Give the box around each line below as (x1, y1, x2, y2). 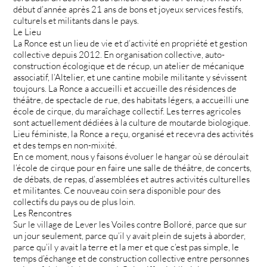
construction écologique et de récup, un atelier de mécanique (13, 60, 245, 72)
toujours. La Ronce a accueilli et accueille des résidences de (13, 82, 237, 94)
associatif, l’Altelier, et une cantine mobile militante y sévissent (13, 71, 247, 83)
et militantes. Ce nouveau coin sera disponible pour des (13, 184, 221, 196)
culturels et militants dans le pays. (13, 14, 139, 26)
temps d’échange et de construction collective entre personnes (13, 252, 250, 264)
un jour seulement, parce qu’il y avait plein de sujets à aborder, (13, 229, 246, 241)
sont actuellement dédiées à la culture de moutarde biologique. (13, 116, 251, 128)
